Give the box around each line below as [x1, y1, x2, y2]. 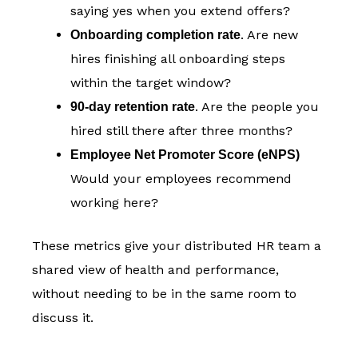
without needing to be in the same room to [32, 286, 296, 302]
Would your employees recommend [70, 171, 292, 187]
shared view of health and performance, [32, 262, 279, 278]
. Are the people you [195, 99, 319, 115]
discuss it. [32, 310, 93, 326]
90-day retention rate [70, 100, 195, 114]
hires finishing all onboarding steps [70, 51, 285, 67]
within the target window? [70, 75, 231, 91]
